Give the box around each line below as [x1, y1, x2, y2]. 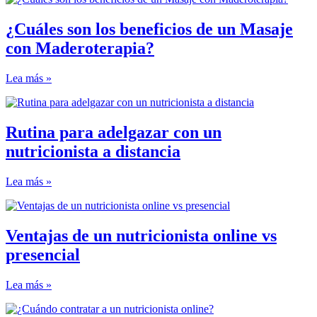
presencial [6, 245, 80, 264]
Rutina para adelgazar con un [6, 123, 221, 142]
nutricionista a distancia [6, 142, 180, 161]
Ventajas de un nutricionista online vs [6, 226, 277, 245]
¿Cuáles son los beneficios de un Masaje [6, 20, 293, 39]
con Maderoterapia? [6, 39, 154, 58]
